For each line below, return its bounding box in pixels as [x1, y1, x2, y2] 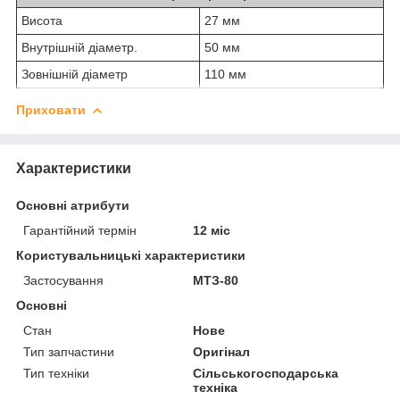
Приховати [16, 102, 86, 117]
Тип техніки [23, 365, 89, 380]
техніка [193, 379, 238, 395]
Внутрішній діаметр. [21, 39, 137, 54]
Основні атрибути [16, 197, 129, 212]
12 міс [193, 222, 231, 237]
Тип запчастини [23, 344, 114, 359]
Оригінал [193, 344, 251, 359]
